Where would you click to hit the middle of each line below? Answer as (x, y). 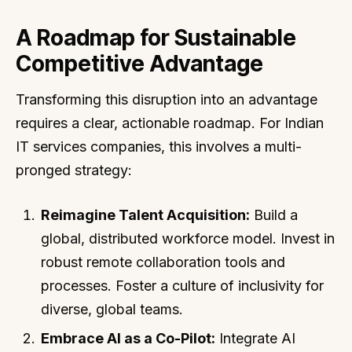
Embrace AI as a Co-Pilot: (128, 338)
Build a (274, 214)
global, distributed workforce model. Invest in (188, 238)
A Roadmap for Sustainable (156, 37)
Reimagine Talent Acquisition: (146, 214)
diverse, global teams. (112, 309)
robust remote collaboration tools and (163, 262)
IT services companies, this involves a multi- (159, 146)
